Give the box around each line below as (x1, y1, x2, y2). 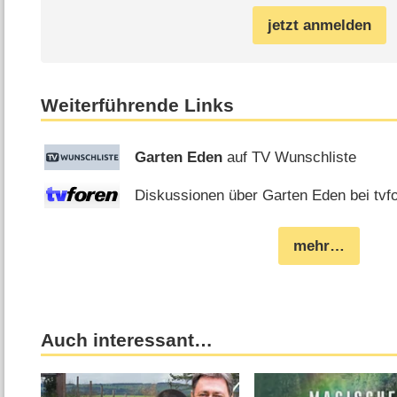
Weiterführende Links (41, 95, 235, 117)
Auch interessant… (41, 330, 214, 352)
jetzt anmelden (267, 17, 371, 35)
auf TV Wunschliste (222, 148, 357, 166)
